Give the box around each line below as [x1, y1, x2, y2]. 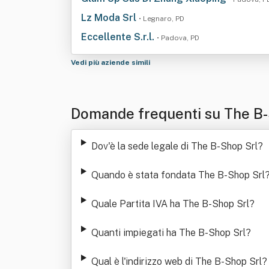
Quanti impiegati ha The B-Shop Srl [91, 227, 246, 238]
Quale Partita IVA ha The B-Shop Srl [91, 198, 249, 210]
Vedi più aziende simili [71, 58, 152, 67]
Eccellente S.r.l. [81, 31, 157, 43]
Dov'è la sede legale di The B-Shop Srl [91, 141, 258, 152]
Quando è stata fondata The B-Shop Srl [91, 169, 265, 181]
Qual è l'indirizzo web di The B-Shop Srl [91, 256, 262, 267]
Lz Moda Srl [81, 12, 139, 23]
